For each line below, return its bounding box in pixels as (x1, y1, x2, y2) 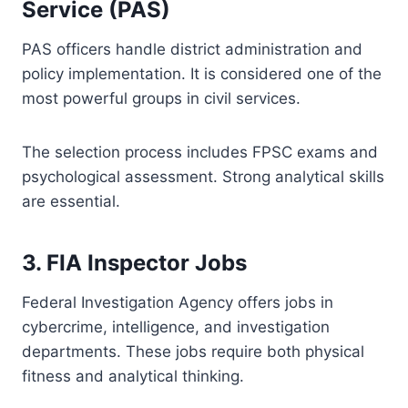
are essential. (22, 191, 120, 210)
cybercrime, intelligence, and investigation (22, 317, 330, 336)
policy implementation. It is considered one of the (22, 64, 382, 83)
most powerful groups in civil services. (22, 88, 301, 107)
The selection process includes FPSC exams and (22, 142, 378, 161)
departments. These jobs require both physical (22, 342, 364, 361)
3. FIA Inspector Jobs (22, 249, 247, 276)
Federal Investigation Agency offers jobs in (22, 292, 333, 311)
